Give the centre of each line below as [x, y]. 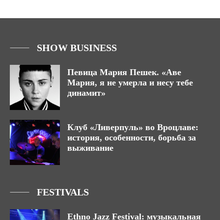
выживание [90, 148]
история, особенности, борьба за [132, 138]
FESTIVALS [63, 192]
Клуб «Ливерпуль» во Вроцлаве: [133, 127]
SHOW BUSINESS [77, 48]
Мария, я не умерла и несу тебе [130, 83]
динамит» [86, 93]
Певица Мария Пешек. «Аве [124, 72]
